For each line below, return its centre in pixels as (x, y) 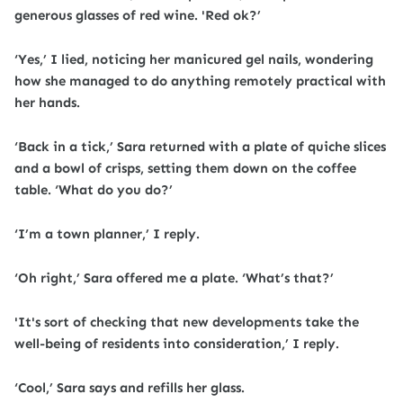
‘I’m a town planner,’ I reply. (107, 234)
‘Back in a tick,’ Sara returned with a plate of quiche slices (200, 147)
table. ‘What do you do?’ (94, 190)
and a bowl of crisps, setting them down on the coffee (185, 168)
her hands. (47, 103)
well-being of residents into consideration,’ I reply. (177, 344)
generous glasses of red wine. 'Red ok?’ (138, 15)
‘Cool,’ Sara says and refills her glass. (130, 388)
